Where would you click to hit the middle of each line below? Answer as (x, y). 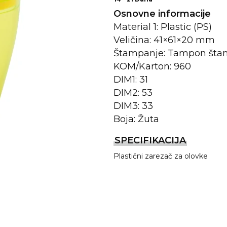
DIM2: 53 (133, 93)
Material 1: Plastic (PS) (163, 27)
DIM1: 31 (131, 80)
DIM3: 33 (133, 106)
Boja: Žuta (136, 119)
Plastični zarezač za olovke (161, 156)
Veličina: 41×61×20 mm (164, 40)
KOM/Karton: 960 (152, 66)
